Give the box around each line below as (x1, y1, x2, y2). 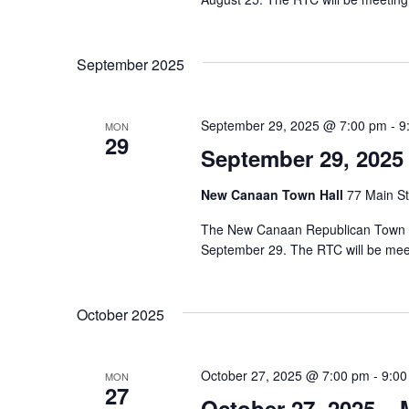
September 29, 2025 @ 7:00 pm (200, 116, 387, 134)
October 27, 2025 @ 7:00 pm (200, 366, 370, 384)
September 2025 (77, 54, 184, 75)
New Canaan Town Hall (200, 185, 347, 204)
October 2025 (77, 304, 164, 325)
